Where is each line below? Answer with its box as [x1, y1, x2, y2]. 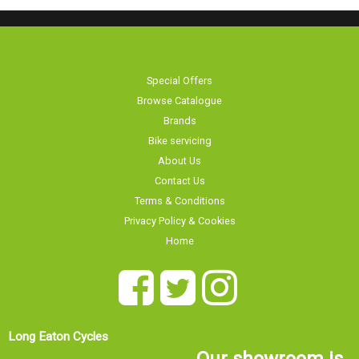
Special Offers [147, 66, 212, 79]
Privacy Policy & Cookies [123, 206, 236, 219]
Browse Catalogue [137, 86, 222, 99]
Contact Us [154, 166, 205, 179]
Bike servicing [147, 126, 212, 139]
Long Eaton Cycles [8, 321, 108, 336]
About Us [158, 146, 201, 159]
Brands [163, 106, 196, 119]
